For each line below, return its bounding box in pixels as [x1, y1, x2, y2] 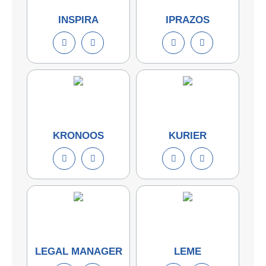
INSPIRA [58, 14, 99, 26]
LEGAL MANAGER [34, 245, 122, 257]
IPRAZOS [166, 14, 210, 26]
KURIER [169, 129, 207, 141]
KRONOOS [53, 129, 104, 141]
